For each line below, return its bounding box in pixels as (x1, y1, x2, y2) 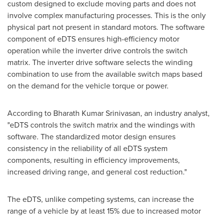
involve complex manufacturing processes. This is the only (7, 10, 206, 21)
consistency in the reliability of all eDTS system (7, 143, 168, 154)
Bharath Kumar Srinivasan (53, 108, 140, 119)
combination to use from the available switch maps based (7, 68, 202, 80)
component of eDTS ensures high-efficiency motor (7, 33, 179, 44)
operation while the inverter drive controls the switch (7, 45, 188, 56)
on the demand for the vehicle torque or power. (7, 80, 169, 91)
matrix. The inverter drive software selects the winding (7, 57, 193, 68)
